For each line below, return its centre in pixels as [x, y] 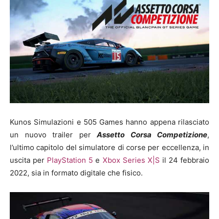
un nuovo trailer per [50, 134]
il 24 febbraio [185, 160]
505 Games [103, 122]
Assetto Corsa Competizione [152, 134]
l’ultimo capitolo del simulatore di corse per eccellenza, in [109, 147]
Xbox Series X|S [131, 160]
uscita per [29, 160]
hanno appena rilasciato [168, 122]
